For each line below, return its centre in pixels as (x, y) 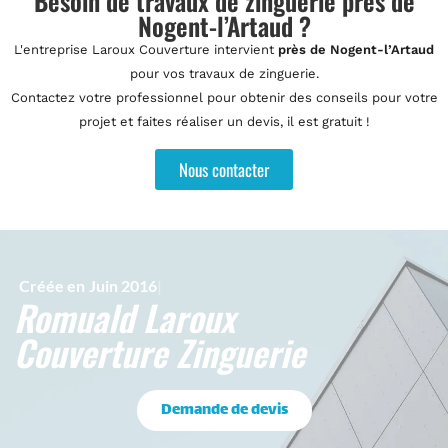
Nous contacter (224, 169)
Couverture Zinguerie (159, 352)
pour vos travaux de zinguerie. (224, 73)
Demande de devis (224, 410)
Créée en (52, 285)
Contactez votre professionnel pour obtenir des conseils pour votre (224, 97)
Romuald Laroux (124, 317)
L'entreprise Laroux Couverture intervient (146, 49)
